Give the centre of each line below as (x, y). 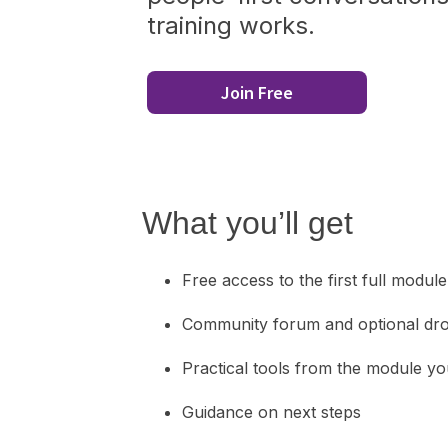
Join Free (257, 92)
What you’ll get (247, 223)
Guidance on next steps (271, 412)
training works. (231, 25)
